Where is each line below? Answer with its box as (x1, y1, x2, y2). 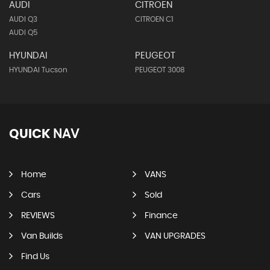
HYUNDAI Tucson (9, 66, 67, 74)
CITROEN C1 (134, 16, 173, 24)
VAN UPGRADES (144, 232, 206, 241)
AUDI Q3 (9, 16, 37, 24)
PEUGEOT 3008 (134, 66, 185, 74)
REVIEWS (21, 212, 55, 221)
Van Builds (21, 232, 63, 241)
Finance (144, 212, 178, 221)
